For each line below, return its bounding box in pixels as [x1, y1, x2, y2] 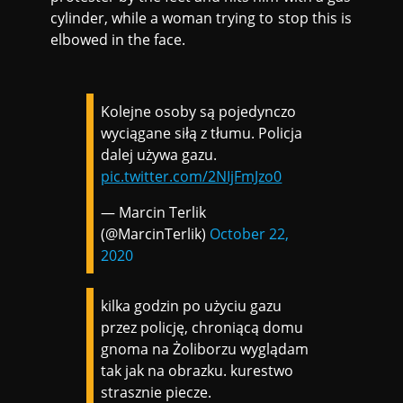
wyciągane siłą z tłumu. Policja [101, 122, 303, 143]
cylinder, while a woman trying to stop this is [50, 7, 352, 28]
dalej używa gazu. [101, 144, 218, 165]
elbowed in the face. [50, 29, 186, 49]
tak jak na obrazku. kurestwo [101, 360, 294, 381]
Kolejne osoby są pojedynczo [101, 101, 297, 121]
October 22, [210, 223, 290, 244]
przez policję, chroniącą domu [101, 317, 304, 337]
